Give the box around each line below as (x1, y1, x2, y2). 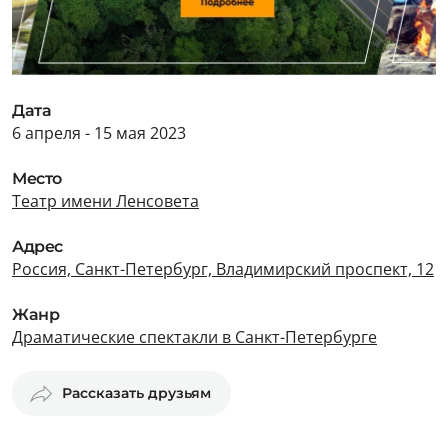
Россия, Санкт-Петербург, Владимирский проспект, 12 (12, 258, 434, 280)
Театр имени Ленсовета (12, 190, 199, 212)
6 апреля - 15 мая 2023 (12, 122, 186, 144)
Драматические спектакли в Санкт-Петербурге (12, 326, 377, 348)
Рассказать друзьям (62, 384, 211, 402)
